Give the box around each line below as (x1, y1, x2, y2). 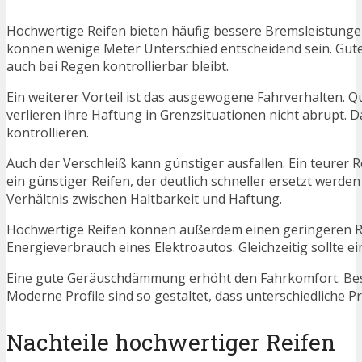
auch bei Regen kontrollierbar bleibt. (6, 57, 229, 75)
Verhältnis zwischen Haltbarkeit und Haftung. (6, 189, 282, 208)
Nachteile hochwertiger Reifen (6, 326, 335, 357)
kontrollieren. (6, 123, 89, 141)
